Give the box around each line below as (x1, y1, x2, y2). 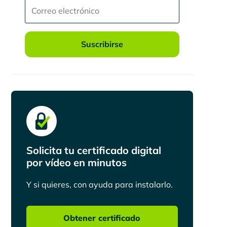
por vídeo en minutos (26, 156, 127, 169)
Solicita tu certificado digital (26, 144, 161, 157)
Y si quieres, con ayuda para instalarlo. (26, 179, 173, 190)
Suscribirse (81, 39, 123, 49)
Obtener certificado (63, 213, 141, 223)
